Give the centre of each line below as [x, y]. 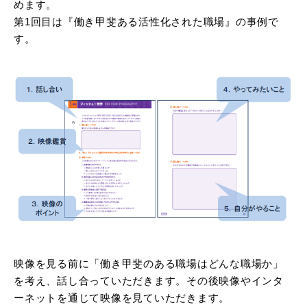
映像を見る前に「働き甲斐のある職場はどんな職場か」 [149, 264]
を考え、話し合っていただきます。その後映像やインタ [149, 281]
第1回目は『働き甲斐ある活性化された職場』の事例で [146, 21]
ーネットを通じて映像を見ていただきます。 [122, 298]
